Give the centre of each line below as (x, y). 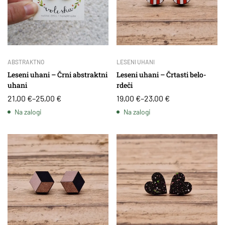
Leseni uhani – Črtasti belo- (161, 75)
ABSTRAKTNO (26, 62)
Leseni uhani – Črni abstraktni (58, 75)
